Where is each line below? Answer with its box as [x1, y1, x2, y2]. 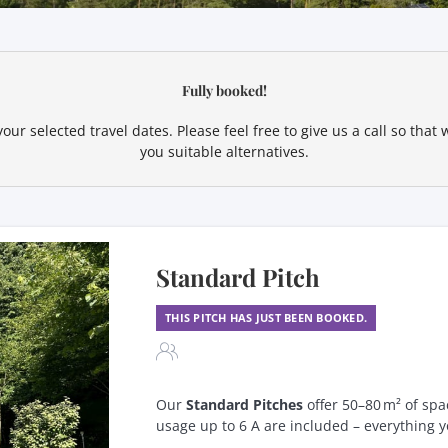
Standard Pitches [186, 394, 303, 414]
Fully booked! [181, 81, 267, 101]
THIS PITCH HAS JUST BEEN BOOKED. [165, 309, 367, 325]
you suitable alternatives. [139, 141, 309, 161]
